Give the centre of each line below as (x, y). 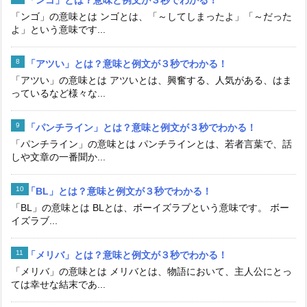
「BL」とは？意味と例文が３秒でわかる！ (119, 191)
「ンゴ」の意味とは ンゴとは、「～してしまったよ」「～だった (151, 16)
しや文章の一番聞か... (58, 157)
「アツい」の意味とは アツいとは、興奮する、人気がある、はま (151, 80)
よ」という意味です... (58, 29)
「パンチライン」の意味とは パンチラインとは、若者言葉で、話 (151, 144)
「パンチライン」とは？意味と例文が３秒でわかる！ (141, 127)
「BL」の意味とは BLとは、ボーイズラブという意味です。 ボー (150, 207)
